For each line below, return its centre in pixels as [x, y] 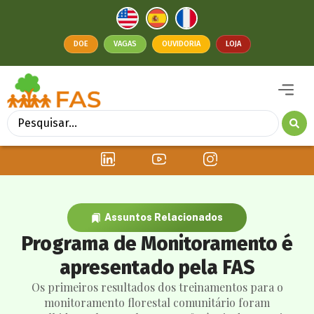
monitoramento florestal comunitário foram [157, 303]
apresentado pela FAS [157, 268]
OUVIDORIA [181, 44]
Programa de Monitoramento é [157, 244]
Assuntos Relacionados [164, 218]
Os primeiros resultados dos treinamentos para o [157, 287]
